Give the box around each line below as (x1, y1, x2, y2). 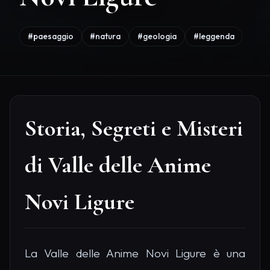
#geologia (137, 31, 177, 42)
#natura (90, 31, 121, 42)
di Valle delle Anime (25, 151, 211, 179)
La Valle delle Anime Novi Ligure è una (25, 245, 245, 260)
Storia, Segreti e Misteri (25, 114, 243, 142)
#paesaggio (27, 31, 74, 42)
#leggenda (193, 31, 234, 42)
